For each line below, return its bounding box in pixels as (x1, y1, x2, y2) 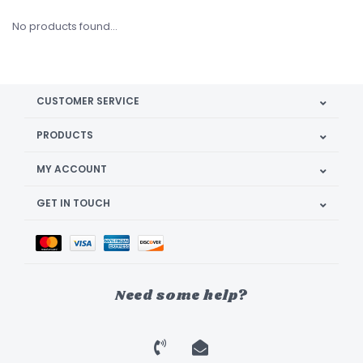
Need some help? (114, 286, 249, 305)
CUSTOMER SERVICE (36, 94, 139, 108)
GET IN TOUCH (36, 196, 110, 210)
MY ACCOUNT (36, 162, 107, 176)
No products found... (12, 19, 117, 34)
